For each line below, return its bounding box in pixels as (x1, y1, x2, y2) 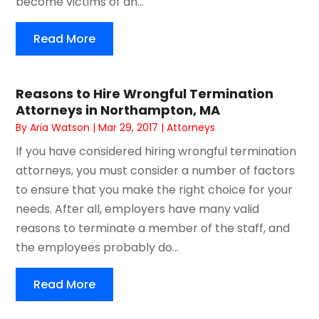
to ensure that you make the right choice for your (16, 181, 293, 198)
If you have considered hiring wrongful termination (16, 142, 297, 159)
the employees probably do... (16, 239, 179, 256)
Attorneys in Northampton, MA (16, 100, 221, 119)
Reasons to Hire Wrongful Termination (16, 84, 274, 103)
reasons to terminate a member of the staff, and (16, 219, 291, 236)
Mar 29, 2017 (98, 120, 159, 135)
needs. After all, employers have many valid (16, 200, 260, 217)
